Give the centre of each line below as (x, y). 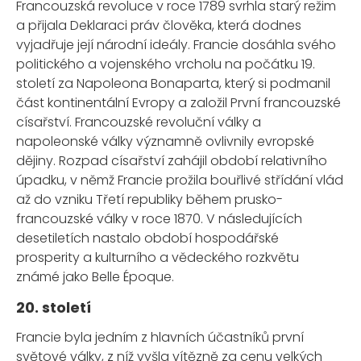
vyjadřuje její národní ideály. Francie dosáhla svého (176, 45)
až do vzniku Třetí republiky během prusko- (149, 200)
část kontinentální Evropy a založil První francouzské (178, 103)
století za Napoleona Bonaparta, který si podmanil (173, 84)
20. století (54, 308)
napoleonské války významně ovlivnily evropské (165, 142)
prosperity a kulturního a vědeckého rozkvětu (158, 258)
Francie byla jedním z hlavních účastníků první (160, 338)
